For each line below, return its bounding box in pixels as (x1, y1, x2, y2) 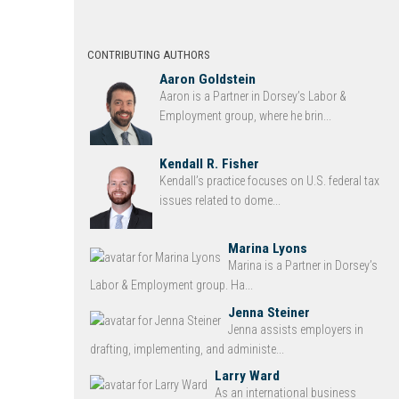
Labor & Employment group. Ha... (89, 277, 253, 292)
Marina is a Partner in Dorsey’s (228, 257, 379, 273)
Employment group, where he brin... (159, 109, 332, 124)
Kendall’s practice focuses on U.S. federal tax (159, 173, 380, 188)
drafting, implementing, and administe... (89, 341, 284, 356)
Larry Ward (215, 368, 281, 385)
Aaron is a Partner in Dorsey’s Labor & (159, 89, 347, 104)
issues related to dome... (159, 192, 281, 208)
